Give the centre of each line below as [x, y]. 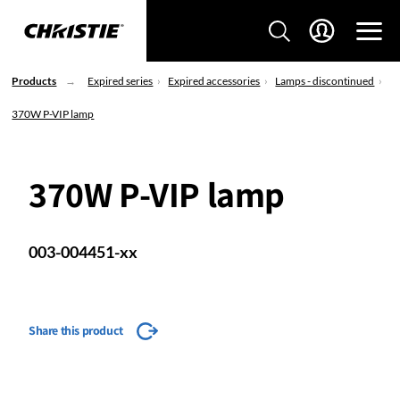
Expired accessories [214, 81]
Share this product [76, 330]
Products [34, 81]
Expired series [121, 81]
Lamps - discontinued [325, 81]
